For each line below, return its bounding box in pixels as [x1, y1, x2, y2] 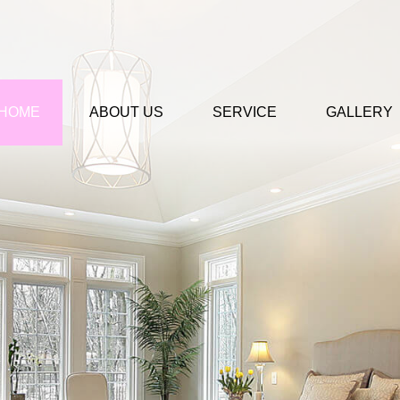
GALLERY [326, 104, 393, 120]
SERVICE [212, 104, 277, 120]
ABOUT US [89, 104, 163, 120]
